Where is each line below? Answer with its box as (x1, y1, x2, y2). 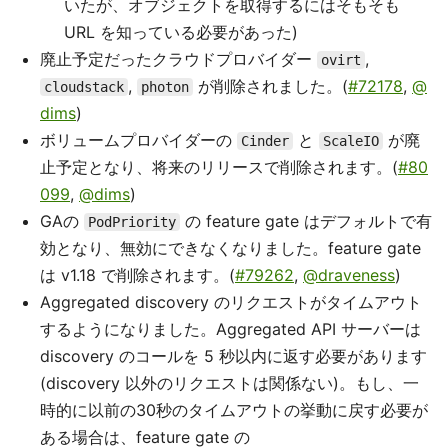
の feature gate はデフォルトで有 (180, 211, 432, 231)
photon (141, 79, 189, 95)
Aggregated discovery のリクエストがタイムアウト (40, 292, 422, 312)
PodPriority (88, 214, 176, 230)
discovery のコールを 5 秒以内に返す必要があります (40, 346, 427, 366)
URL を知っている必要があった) (64, 22, 298, 42)
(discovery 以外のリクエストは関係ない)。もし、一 (40, 373, 419, 393)
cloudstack (44, 79, 124, 95)
